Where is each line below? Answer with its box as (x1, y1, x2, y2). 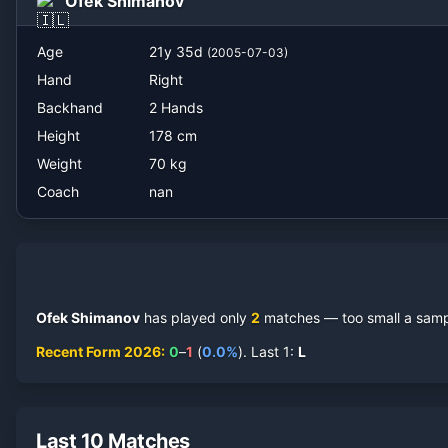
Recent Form (36, 343, 124, 360)
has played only (140, 309, 247, 326)
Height (37, 127, 80, 144)
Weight (37, 155, 82, 172)
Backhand (37, 99, 103, 116)
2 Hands (149, 99, 203, 116)
